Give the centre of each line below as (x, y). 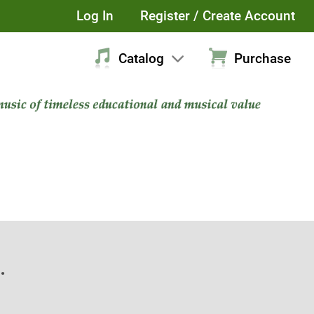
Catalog (141, 58)
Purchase (262, 58)
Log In (95, 16)
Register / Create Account (218, 16)
